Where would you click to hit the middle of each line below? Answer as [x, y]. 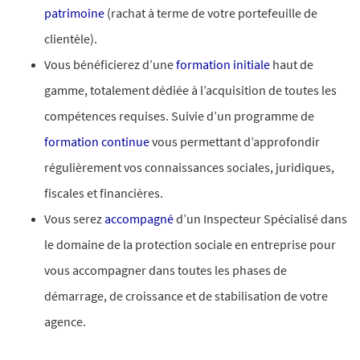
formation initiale [223, 64]
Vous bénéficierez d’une [110, 64]
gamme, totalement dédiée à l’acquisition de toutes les [190, 90]
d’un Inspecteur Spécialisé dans [260, 219]
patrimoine [74, 13]
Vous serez [74, 219]
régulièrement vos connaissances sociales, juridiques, [189, 167]
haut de [292, 64]
